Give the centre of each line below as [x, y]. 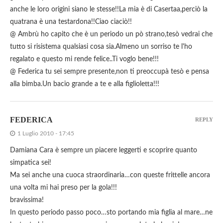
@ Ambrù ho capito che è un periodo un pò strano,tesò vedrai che [111, 35]
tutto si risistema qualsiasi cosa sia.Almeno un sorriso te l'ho [101, 47]
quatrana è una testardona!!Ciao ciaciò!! [71, 22]
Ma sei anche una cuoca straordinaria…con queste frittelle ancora [110, 175]
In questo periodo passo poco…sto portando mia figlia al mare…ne [111, 213]
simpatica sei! [31, 163]
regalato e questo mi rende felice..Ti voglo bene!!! [84, 59]
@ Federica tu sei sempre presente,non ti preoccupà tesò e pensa [110, 72]
